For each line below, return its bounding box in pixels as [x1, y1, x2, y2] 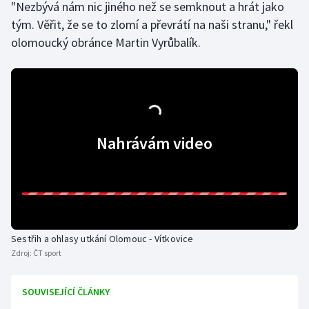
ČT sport [33, 248, 61, 258]
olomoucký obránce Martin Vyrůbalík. [11, 34, 201, 50]
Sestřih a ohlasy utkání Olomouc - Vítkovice [11, 232, 194, 245]
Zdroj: [11, 248, 33, 258]
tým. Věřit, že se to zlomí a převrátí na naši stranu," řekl [11, 17, 293, 32]
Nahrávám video [97, 132, 212, 154]
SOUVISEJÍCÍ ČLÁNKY [22, 286, 110, 298]
